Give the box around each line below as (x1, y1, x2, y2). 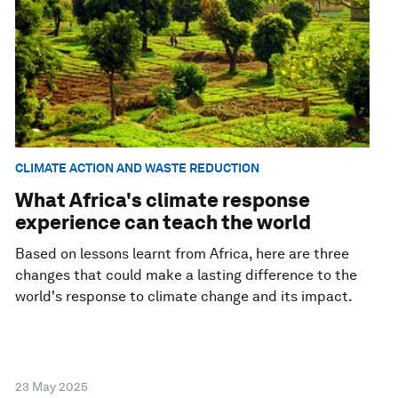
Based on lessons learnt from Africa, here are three (15, 245, 350, 263)
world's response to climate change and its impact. (15, 288, 354, 306)
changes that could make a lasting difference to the (15, 267, 358, 284)
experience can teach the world (15, 211, 312, 235)
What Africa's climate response (15, 188, 311, 212)
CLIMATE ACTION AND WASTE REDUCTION (15, 161, 260, 176)
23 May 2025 (15, 379, 89, 394)
